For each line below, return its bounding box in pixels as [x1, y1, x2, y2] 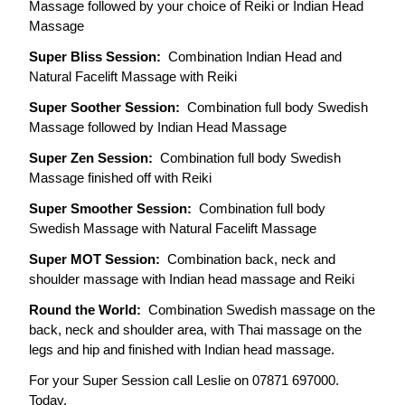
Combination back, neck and [167, 251, 335, 267]
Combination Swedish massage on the [148, 302, 375, 317]
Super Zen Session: [29, 150, 160, 165]
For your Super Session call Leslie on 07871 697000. [29, 372, 339, 388]
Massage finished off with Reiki [29, 170, 212, 185]
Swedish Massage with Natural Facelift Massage [29, 221, 316, 236]
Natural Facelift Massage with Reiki [29, 69, 237, 84]
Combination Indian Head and [168, 49, 342, 64]
